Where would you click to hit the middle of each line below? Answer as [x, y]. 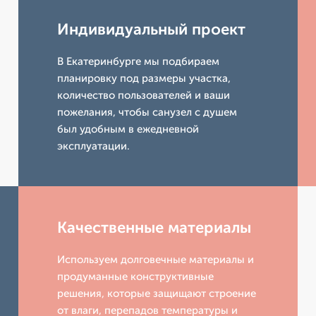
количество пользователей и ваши [144, 96]
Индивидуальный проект [152, 30]
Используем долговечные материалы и [156, 260]
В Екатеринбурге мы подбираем [139, 62]
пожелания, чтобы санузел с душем [147, 113]
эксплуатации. [94, 146]
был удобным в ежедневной [128, 129]
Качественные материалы [154, 228]
